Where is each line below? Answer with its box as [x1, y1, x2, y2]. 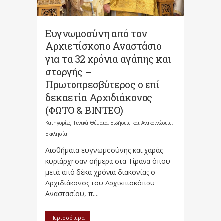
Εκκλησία [45, 130, 67, 138]
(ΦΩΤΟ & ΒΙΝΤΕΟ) [45, 104, 123, 117]
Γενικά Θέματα [74, 119, 108, 127]
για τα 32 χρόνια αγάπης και [45, 52, 171, 66]
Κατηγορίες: [45, 119, 74, 127]
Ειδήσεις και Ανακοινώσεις [110, 119, 172, 127]
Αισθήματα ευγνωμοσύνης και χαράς [45, 146, 163, 155]
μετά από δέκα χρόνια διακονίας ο [45, 167, 155, 177]
